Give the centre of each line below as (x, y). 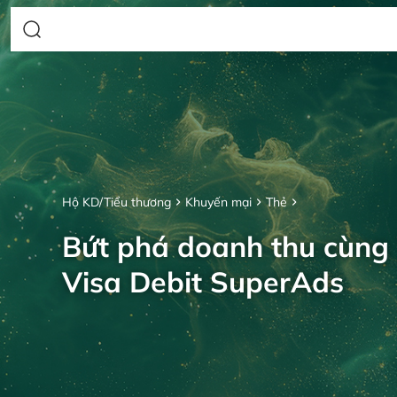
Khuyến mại (218, 202)
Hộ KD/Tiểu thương (117, 202)
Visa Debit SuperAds (203, 282)
